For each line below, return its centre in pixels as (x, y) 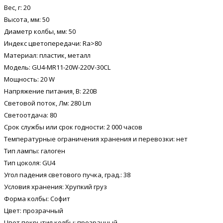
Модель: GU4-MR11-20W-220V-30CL (57, 67)
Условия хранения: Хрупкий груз (56, 186)
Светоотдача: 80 (30, 115)
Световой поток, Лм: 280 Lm (48, 103)
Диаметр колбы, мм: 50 (40, 31)
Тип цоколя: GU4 (30, 163)
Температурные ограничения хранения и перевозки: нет (96, 139)
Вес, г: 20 (17, 7)
